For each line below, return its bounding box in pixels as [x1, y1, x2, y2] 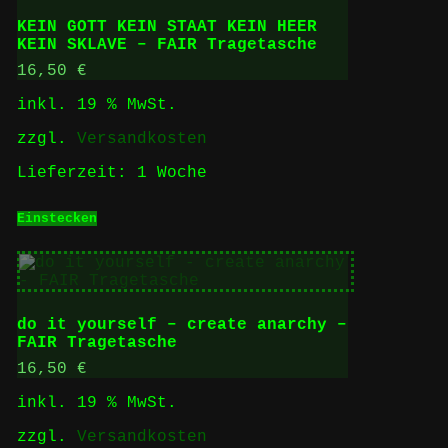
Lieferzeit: [16, 163, 137, 182]
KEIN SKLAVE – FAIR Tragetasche [16, 35, 317, 54]
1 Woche [136, 163, 207, 182]
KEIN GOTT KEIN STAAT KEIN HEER [16, 17, 317, 36]
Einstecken [16, 210, 97, 226]
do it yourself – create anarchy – [16, 316, 347, 335]
